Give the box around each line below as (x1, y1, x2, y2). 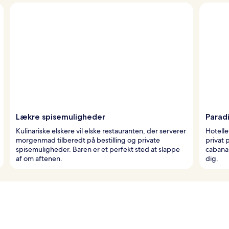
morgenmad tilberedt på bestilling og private (16, 135, 160, 145)
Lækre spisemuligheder (16, 111, 105, 122)
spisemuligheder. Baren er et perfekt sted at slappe (16, 144, 180, 154)
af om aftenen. (16, 153, 62, 163)
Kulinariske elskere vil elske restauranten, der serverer (16, 126, 186, 135)
